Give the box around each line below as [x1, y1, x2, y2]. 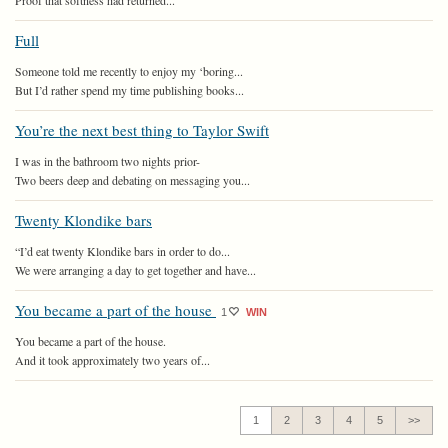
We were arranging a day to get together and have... [15, 262, 256, 278]
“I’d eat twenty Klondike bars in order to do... [15, 243, 230, 259]
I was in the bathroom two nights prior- [15, 153, 200, 169]
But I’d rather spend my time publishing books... [15, 82, 244, 98]
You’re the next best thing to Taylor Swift [15, 120, 269, 140]
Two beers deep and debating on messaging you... [15, 172, 250, 188]
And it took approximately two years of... [15, 352, 210, 368]
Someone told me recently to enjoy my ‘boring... [15, 63, 243, 79]
